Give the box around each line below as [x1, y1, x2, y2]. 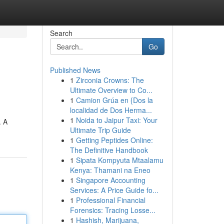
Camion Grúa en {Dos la [75, 95, 153, 105]
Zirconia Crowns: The [75, 75, 144, 85]
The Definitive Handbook [69, 145, 148, 155]
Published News [49, 65, 100, 75]
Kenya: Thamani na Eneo [69, 165, 150, 175]
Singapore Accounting [75, 175, 145, 185]
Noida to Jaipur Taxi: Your [75, 115, 157, 125]
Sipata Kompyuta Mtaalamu [75, 155, 163, 165]
